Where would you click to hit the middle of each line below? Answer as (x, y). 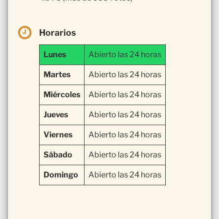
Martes (57, 75)
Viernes (58, 135)
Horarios (57, 32)
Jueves (56, 115)
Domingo (61, 175)
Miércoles (62, 95)
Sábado (58, 155)
